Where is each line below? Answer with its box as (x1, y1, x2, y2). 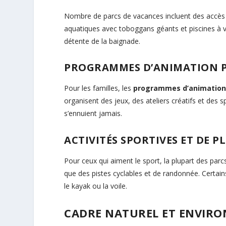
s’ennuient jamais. (64, 108, 123, 119)
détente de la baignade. (64, 36, 141, 46)
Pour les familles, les (64, 83, 134, 93)
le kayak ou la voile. (64, 181, 128, 191)
